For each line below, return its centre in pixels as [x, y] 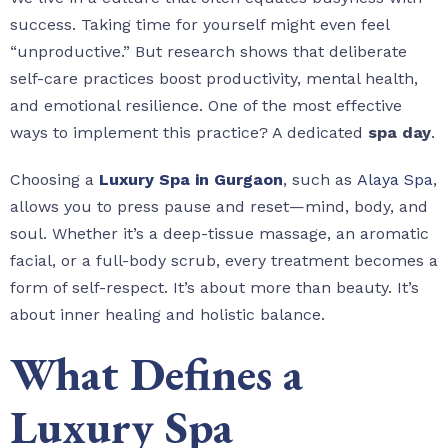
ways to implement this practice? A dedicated [189, 133]
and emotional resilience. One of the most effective [206, 106]
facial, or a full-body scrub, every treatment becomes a [224, 261]
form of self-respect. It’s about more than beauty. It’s [214, 288]
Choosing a [54, 180]
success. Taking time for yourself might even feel [199, 25]
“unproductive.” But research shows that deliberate [208, 52]
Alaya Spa [395, 180]
